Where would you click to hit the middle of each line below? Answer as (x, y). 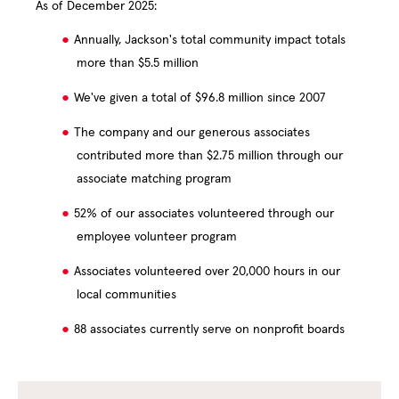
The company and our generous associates (192, 133)
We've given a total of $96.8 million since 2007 (200, 98)
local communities (126, 295)
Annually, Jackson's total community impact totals (210, 41)
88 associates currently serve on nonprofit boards (209, 330)
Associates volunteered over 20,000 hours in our (207, 272)
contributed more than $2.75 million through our (210, 156)
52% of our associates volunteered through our (204, 214)
